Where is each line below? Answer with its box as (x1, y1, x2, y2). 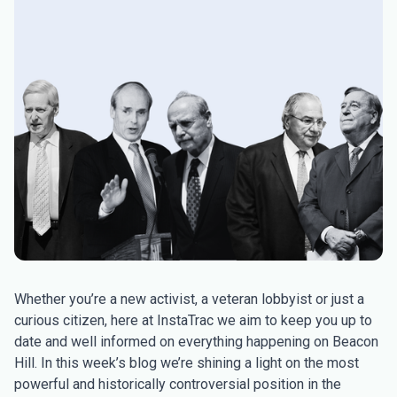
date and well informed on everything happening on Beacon (14, 333, 378, 350)
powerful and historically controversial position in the (14, 376, 341, 393)
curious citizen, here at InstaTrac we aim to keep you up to (14, 312, 372, 329)
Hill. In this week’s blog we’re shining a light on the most (14, 354, 359, 371)
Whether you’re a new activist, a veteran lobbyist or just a (14, 291, 364, 307)
